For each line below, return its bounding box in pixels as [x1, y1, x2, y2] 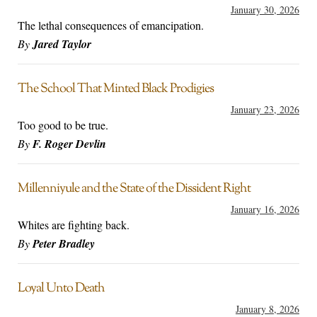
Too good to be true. [18, 117, 108, 133]
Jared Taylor [33, 36, 91, 52]
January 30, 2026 [231, 3, 299, 17]
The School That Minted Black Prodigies [18, 80, 214, 99]
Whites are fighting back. [18, 217, 129, 233]
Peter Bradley [33, 236, 95, 252]
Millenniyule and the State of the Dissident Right [18, 180, 250, 199]
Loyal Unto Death [18, 279, 105, 299]
